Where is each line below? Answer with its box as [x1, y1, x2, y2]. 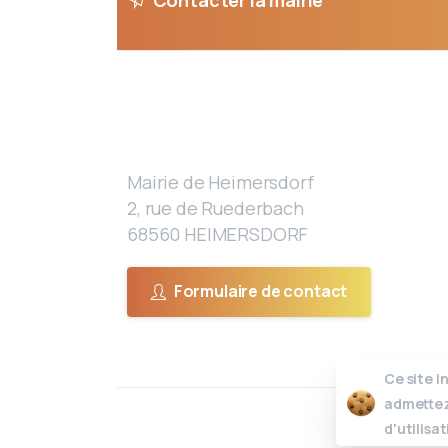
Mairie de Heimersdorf [127, 170, 314, 195]
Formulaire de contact [173, 280, 348, 303]
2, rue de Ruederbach [127, 196, 304, 221]
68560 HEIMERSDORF [127, 222, 309, 247]
